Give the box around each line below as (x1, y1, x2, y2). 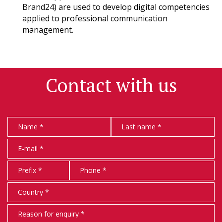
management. (22, 24, 73, 35)
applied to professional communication (22, 12, 167, 24)
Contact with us (45, 72, 177, 98)
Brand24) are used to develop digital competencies (22, 1, 210, 12)
